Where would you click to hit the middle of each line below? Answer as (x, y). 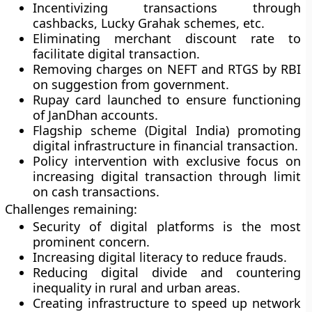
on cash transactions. (96, 192)
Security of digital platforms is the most (167, 226)
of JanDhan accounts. (96, 115)
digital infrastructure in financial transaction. (166, 146)
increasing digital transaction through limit (167, 176)
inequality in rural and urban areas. (137, 288)
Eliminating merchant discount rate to (167, 38)
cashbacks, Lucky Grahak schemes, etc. (149, 23)
